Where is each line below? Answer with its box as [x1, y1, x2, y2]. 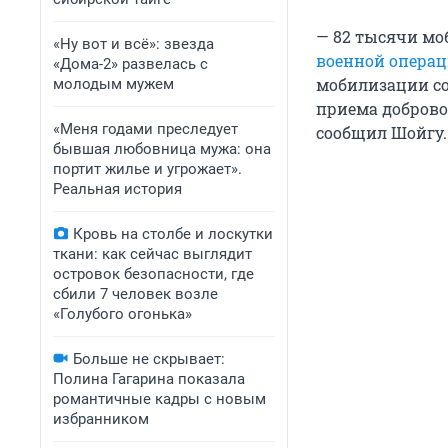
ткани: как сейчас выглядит [53, 245, 252, 263]
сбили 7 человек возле [53, 285, 218, 303]
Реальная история [53, 180, 182, 198]
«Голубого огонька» [53, 305, 192, 323]
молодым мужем [53, 75, 174, 93]
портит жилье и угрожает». [53, 160, 242, 178]
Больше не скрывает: [73, 350, 225, 368]
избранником [53, 410, 149, 428]
